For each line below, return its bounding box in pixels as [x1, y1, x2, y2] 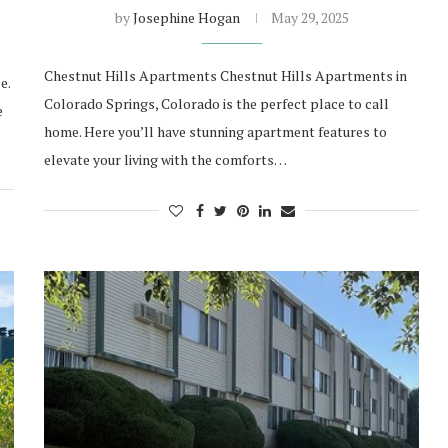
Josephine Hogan [132, 8, 240, 28]
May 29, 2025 [270, 8, 349, 28]
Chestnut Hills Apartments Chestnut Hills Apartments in [44, 66, 408, 86]
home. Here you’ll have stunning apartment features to [44, 122, 388, 142]
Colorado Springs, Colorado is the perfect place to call [44, 94, 390, 114]
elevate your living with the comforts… [44, 150, 288, 170]
